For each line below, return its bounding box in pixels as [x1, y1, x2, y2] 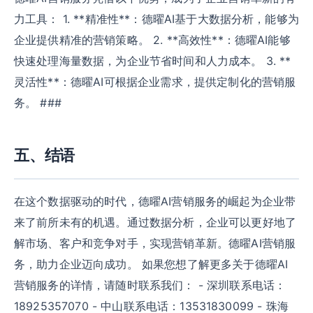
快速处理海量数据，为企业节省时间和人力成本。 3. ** [14, 54, 291, 68]
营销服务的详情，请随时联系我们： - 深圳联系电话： [14, 278, 286, 292]
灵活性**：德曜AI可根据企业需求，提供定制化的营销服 [14, 75, 296, 89]
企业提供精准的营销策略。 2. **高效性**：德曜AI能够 [14, 33, 291, 47]
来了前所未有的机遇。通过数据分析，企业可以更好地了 [14, 215, 297, 229]
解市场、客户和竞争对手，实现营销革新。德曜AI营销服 [14, 236, 296, 250]
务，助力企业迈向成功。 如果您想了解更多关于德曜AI [14, 257, 289, 271]
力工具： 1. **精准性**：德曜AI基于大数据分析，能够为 [14, 12, 299, 26]
